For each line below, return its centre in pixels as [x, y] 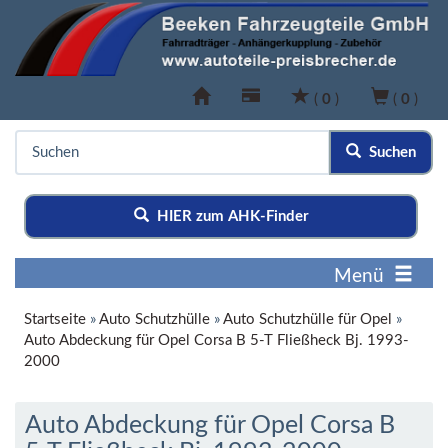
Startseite [55, 320]
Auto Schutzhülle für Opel [307, 320]
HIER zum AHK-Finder [228, 217]
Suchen [388, 153]
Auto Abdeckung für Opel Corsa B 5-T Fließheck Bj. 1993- [216, 341]
